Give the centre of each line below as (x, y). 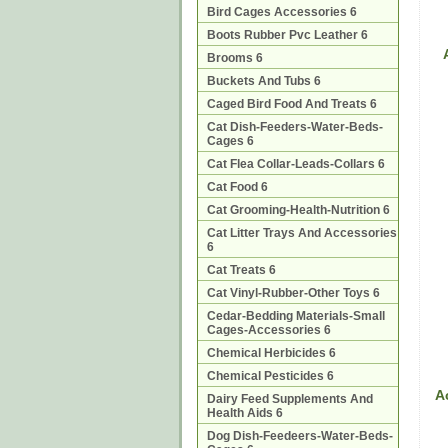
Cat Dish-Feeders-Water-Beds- (295, 127)
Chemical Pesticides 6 (270, 376)
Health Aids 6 (245, 413)
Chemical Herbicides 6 (271, 353)
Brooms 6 (235, 58)
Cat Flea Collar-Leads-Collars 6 (296, 164)
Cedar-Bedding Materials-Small (296, 316)
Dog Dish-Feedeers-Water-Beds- (300, 436)
